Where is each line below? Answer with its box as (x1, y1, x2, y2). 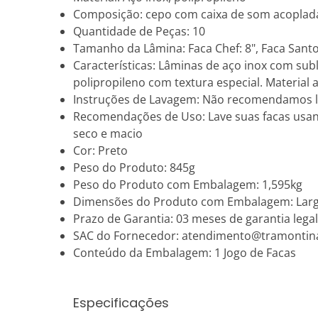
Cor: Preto (73, 143, 128, 158)
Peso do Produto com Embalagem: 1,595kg (73, 177, 302, 192)
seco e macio (73, 126, 143, 141)
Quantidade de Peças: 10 (73, 23, 205, 39)
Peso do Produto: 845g (73, 160, 195, 175)
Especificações (73, 294, 169, 312)
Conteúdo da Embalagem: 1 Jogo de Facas (73, 245, 296, 261)
